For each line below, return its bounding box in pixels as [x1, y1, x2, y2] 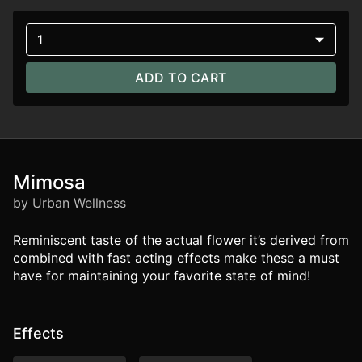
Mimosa [13, 170, 86, 194]
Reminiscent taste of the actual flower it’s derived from [13, 232, 349, 248]
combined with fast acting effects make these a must [13, 250, 339, 266]
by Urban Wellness [13, 195, 126, 211]
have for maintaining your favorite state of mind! [13, 267, 310, 284]
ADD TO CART [135, 69, 227, 86]
